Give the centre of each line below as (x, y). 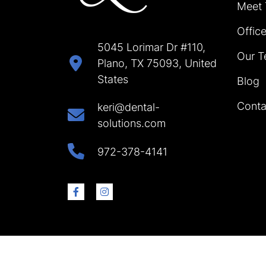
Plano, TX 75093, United (157, 63)
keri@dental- (129, 107)
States (113, 79)
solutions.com (132, 123)
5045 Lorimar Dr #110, (151, 47)
